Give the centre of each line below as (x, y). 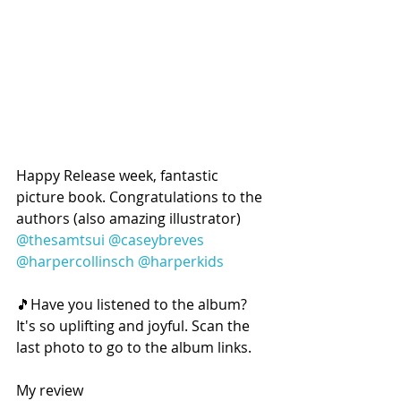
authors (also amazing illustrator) (130, 218)
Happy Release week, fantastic (119, 175)
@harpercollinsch (75, 261)
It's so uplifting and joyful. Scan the (135, 325)
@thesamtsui (60, 239)
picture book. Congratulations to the (141, 196)
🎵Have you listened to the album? (133, 304)
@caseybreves (156, 239)
